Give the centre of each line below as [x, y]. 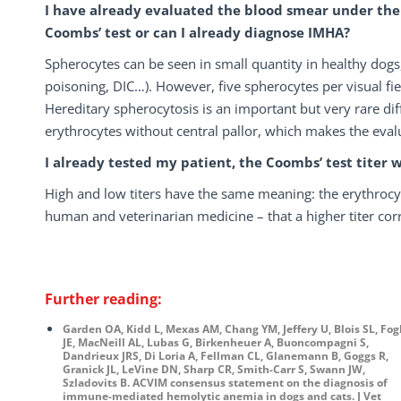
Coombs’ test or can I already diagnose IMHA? [197, 32]
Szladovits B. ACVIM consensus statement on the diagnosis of [225, 383]
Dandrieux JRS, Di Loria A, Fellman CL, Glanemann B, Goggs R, [226, 356]
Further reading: [103, 299]
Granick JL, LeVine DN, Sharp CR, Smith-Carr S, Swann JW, [214, 369]
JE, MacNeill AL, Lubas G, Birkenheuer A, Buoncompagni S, [216, 342]
